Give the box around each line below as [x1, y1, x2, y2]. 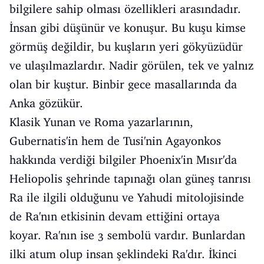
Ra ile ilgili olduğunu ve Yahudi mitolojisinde [9, 190, 244, 204]
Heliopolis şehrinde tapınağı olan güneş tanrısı [9, 171, 251, 186]
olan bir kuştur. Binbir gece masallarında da [9, 77, 237, 91]
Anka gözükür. [9, 95, 83, 110]
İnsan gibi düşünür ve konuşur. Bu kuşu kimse [9, 20, 246, 35]
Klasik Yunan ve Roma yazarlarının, [9, 114, 193, 129]
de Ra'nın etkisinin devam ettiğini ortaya [9, 209, 220, 223]
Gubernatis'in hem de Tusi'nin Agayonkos [9, 133, 221, 148]
